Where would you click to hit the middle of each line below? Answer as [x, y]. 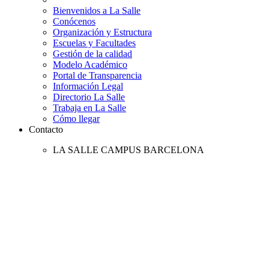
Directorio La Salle [89, 97]
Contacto [46, 129]
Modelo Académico [90, 65]
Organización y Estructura [102, 32]
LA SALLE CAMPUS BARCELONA [128, 150]
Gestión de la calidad [92, 54]
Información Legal [88, 86]
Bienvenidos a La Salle [97, 11]
